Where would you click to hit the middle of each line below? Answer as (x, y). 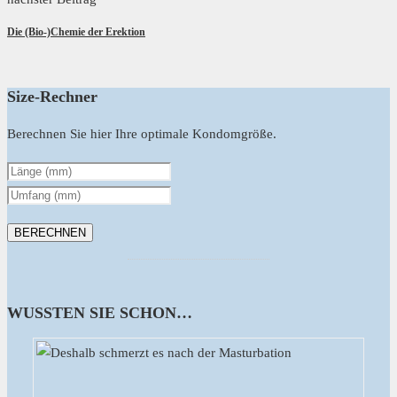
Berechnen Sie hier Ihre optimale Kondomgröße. (142, 133)
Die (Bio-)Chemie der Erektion (76, 31)
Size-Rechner (52, 97)
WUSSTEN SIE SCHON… (100, 312)
